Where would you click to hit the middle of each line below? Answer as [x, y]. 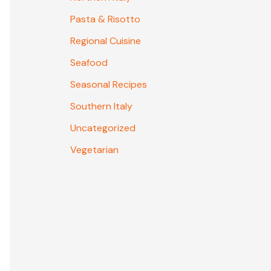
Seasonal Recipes [109, 85]
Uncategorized [103, 128]
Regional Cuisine [106, 41]
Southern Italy [101, 106]
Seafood [89, 63]
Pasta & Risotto [105, 19]
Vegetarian [94, 150]
